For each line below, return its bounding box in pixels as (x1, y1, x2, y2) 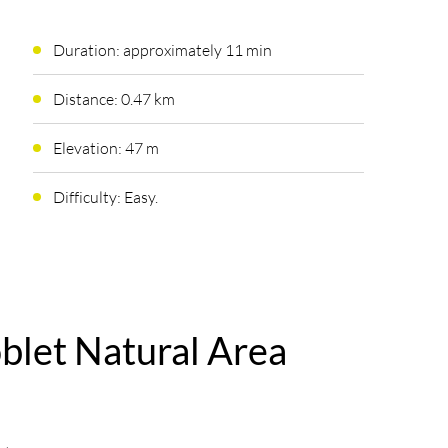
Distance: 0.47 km (52, 88, 175, 109)
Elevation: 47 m (52, 137, 159, 158)
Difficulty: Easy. (52, 186, 158, 207)
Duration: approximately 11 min (52, 39, 272, 60)
